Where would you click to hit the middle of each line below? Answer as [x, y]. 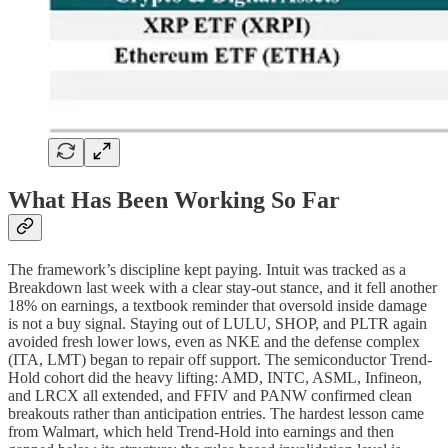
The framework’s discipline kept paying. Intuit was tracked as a [207, 270]
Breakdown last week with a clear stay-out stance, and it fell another [222, 288]
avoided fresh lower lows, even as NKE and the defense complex [214, 342]
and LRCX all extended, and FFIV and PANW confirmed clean [210, 396]
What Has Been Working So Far [174, 200]
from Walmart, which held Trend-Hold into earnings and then [201, 432]
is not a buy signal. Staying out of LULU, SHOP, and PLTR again [217, 324]
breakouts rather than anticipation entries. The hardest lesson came [216, 414]
